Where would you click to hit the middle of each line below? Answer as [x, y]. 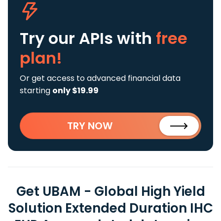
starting [36, 91]
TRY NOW [90, 126]
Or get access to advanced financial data [100, 78]
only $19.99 [75, 91]
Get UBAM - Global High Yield [110, 191]
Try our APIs [68, 38]
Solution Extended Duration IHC [110, 208]
